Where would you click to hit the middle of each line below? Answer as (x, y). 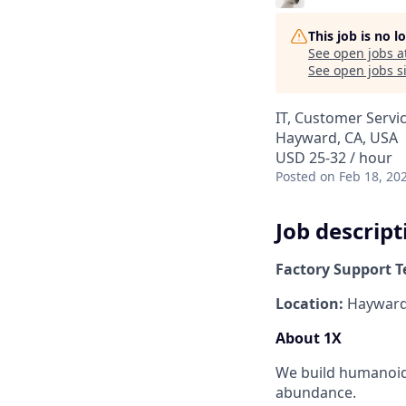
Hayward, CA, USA (337, 138)
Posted (296, 176)
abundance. (316, 392)
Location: (309, 303)
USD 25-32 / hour (334, 158)
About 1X (309, 338)
